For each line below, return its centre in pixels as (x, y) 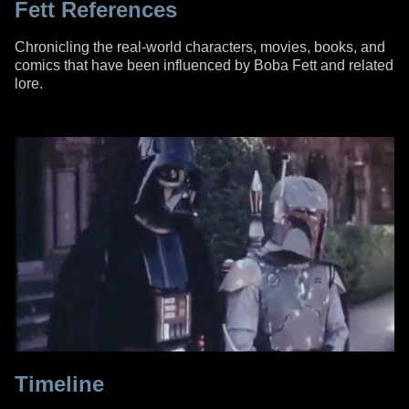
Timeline (59, 383)
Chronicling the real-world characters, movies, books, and (200, 47)
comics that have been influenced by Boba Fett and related (204, 66)
